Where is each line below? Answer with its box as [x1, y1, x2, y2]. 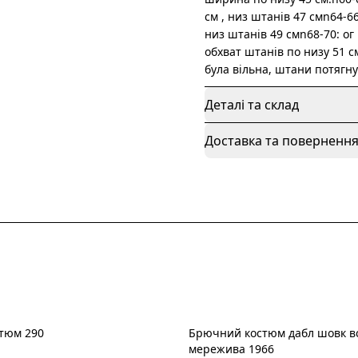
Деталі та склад [205, 96, 299, 113]
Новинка [205, 336, 247, 349]
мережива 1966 [189, 341, 274, 356]
